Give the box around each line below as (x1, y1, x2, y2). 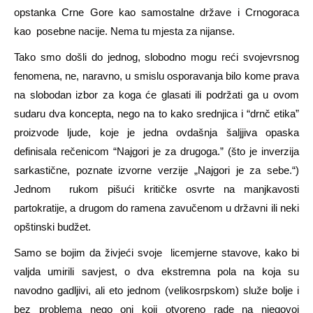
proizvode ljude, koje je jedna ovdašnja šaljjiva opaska (14, 126, 299, 138)
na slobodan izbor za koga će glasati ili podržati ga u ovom (14, 88, 299, 101)
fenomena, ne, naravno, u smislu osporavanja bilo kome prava (14, 69, 299, 82)
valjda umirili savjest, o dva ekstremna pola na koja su (14, 265, 299, 277)
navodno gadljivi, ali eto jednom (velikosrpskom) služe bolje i (14, 284, 299, 296)
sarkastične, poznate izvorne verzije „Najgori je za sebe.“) (14, 163, 299, 176)
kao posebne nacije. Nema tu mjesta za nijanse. (14, 24, 235, 37)
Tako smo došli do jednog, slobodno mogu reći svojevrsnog (14, 50, 299, 63)
